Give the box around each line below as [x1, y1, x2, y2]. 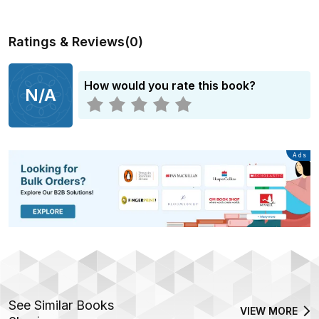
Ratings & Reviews [9, 33, 125, 49]
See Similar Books [9, 298, 114, 313]
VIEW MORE [240, 305, 298, 318]
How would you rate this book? [84, 78, 256, 93]
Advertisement [253, 152, 308, 159]
